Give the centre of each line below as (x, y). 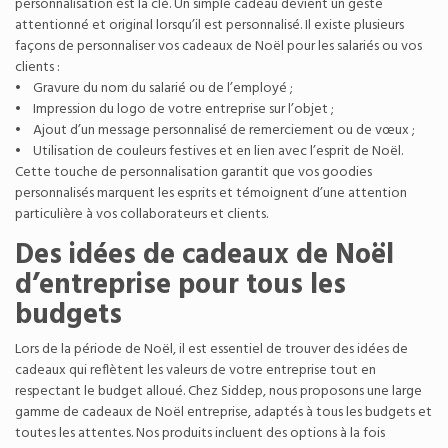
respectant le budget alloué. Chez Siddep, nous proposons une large (218, 391)
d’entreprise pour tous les (180, 285)
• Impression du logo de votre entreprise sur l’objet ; (174, 109)
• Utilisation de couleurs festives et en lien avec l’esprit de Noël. (209, 151)
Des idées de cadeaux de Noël (204, 255)
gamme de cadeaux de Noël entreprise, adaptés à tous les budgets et (223, 412)
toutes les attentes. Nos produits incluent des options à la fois (200, 433)
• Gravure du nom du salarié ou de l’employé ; (154, 88)
